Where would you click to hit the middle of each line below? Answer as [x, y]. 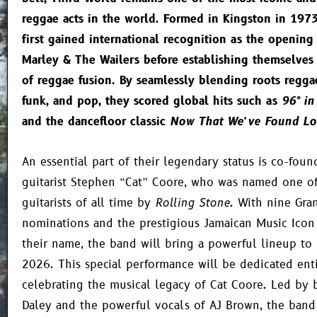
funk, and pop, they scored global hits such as [152, 101]
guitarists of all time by [88, 203]
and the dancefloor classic [96, 121]
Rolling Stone [192, 203]
